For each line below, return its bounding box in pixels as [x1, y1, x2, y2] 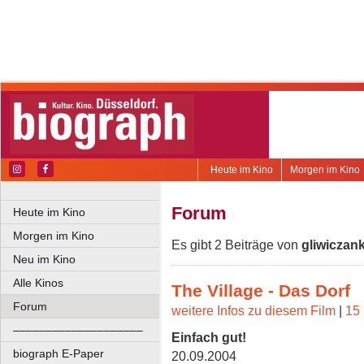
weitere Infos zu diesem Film [171, 303, 336, 318]
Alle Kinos [13, 276, 63, 289]
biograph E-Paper [13, 347, 104, 360]
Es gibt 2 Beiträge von [171, 237, 301, 253]
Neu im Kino [13, 253, 76, 266]
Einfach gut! [171, 330, 246, 345]
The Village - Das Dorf [171, 280, 350, 300]
